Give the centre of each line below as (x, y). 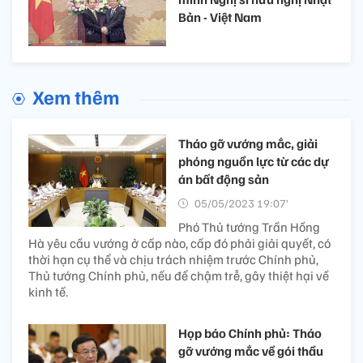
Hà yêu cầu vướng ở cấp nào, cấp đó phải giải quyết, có (179, 243)
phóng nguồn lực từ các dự (254, 162)
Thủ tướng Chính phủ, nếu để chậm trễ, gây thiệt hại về (179, 276)
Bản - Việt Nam (220, 17)
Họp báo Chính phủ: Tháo (250, 333)
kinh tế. (48, 292)
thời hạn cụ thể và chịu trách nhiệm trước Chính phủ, (173, 260)
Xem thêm (76, 97)
